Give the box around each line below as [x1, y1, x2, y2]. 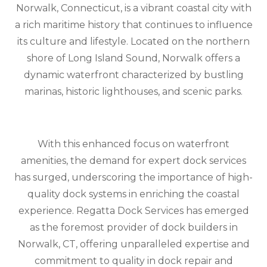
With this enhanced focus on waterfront [38, 138, 229, 150]
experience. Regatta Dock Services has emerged [18, 204, 249, 216]
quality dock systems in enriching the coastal [27, 188, 240, 200]
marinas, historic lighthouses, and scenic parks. [24, 85, 243, 97]
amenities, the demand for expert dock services [21, 154, 246, 166]
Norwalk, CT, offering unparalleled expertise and [17, 238, 250, 250]
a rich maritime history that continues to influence [14, 18, 253, 30]
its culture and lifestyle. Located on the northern [17, 35, 250, 47]
